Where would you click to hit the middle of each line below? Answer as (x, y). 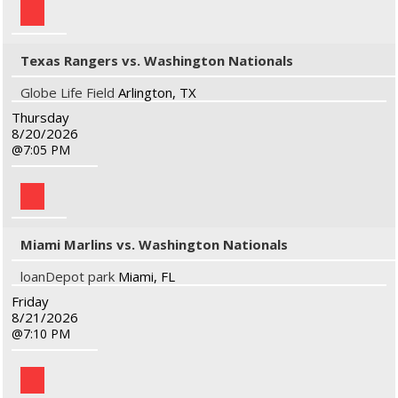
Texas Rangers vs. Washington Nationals (157, 60)
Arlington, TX (157, 92)
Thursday (40, 117)
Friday (30, 301)
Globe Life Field (68, 92)
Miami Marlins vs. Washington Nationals (154, 244)
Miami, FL (147, 276)
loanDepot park (68, 276)
